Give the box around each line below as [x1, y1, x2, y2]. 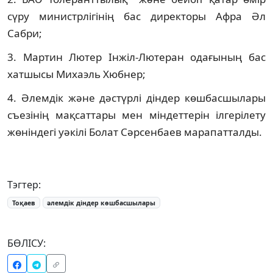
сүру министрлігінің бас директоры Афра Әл [7, 9, 266, 23]
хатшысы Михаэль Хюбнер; [7, 66, 146, 81]
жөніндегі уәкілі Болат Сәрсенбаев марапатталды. [7, 124, 262, 139]
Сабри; [7, 26, 42, 40]
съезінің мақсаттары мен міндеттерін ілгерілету [7, 107, 266, 122]
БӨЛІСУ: [7, 236, 46, 250]
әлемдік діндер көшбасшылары [47, 198, 156, 207]
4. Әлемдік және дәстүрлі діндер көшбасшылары [7, 90, 266, 105]
